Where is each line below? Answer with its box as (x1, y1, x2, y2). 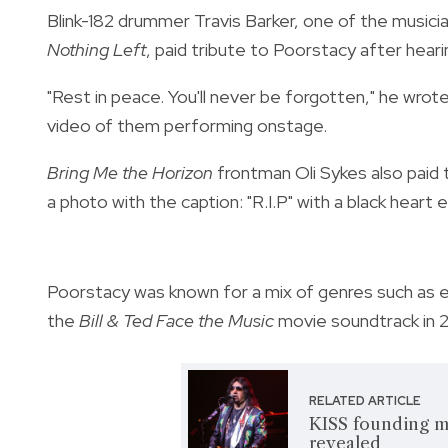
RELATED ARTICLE (309, 392, 422, 409)
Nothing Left (47, 37, 146, 61)
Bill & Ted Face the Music (79, 308, 274, 332)
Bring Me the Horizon (47, 160, 213, 184)
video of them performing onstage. (47, 113, 327, 137)
